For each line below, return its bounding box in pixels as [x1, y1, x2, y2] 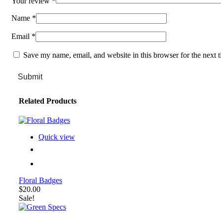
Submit [18, 72, 42, 81]
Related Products [19, 96, 76, 105]
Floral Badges [19, 176, 62, 185]
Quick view [38, 133, 75, 142]
